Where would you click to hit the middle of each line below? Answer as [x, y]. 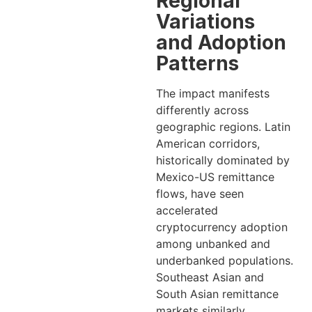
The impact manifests [213, 93]
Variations [205, 21]
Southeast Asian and [210, 277]
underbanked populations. [225, 260]
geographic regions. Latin [223, 126]
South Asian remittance [217, 294]
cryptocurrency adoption [222, 227]
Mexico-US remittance [215, 177]
